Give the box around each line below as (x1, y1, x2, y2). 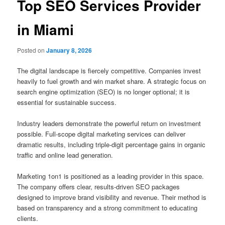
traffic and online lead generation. (17, 150, 114, 160)
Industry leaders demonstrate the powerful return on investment (17, 119, 201, 129)
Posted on (17, 46, 47, 54)
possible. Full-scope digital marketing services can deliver (17, 129, 186, 139)
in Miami (17, 19, 74, 40)
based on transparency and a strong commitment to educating (17, 203, 198, 213)
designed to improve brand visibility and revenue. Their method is (17, 192, 207, 202)
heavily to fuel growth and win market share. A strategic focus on (17, 76, 206, 86)
